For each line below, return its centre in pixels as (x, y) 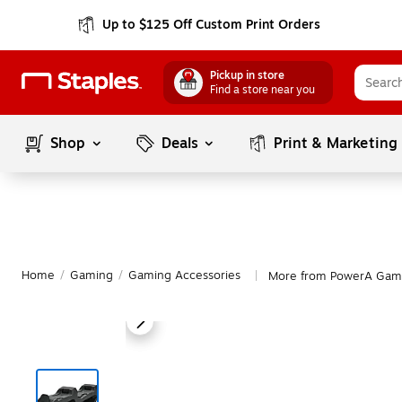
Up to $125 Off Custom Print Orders (212, 25)
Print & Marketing (336, 144)
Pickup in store (247, 75)
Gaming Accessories (184, 275)
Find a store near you (262, 90)
